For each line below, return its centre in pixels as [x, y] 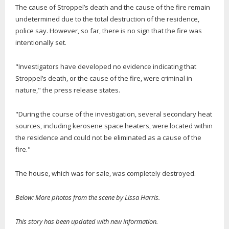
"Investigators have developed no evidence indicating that [106, 66]
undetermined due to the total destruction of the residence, [107, 19]
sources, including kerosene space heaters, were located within [114, 125]
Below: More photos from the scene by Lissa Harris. [88, 197]
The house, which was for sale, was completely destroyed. [106, 173]
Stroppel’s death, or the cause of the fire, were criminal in [104, 78]
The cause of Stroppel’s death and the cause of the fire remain [113, 7]
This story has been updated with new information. [87, 221]
